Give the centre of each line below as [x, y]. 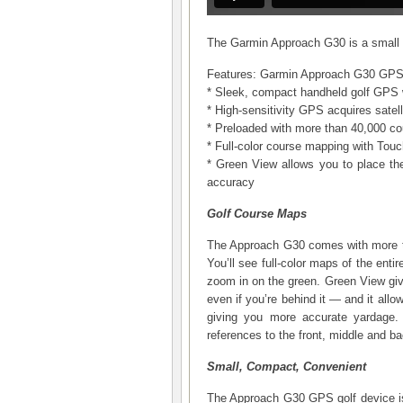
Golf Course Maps [257, 214]
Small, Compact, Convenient [287, 367]
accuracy [231, 182]
